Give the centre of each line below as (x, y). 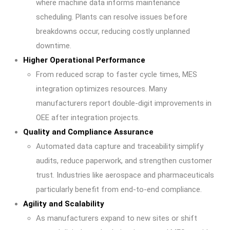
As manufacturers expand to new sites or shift (117, 218)
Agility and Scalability (64, 204)
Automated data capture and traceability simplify (120, 146)
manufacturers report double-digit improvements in (124, 103)
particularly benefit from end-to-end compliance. (119, 189)
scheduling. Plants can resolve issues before (112, 17)
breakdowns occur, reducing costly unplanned (113, 31)
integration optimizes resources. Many (101, 89)
